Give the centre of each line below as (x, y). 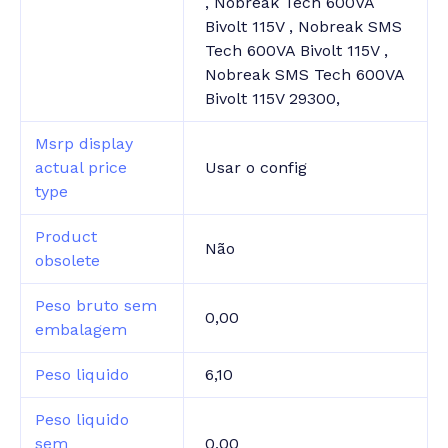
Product (66, 237)
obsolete (68, 261)
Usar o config (256, 168)
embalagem (81, 330)
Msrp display (84, 144)
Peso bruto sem (96, 306)
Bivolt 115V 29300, (273, 99)
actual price (81, 168)
